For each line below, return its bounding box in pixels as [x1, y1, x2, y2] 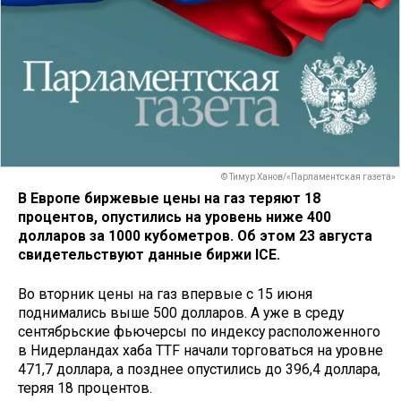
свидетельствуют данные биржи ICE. [18, 245, 280, 263]
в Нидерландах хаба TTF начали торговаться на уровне [18, 342, 383, 360]
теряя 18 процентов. [18, 380, 152, 397]
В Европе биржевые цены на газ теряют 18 [18, 189, 320, 207]
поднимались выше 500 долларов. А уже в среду [18, 304, 344, 322]
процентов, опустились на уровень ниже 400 [18, 208, 331, 226]
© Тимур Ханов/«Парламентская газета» [221, 172, 396, 183]
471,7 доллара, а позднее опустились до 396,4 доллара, [18, 361, 380, 379]
